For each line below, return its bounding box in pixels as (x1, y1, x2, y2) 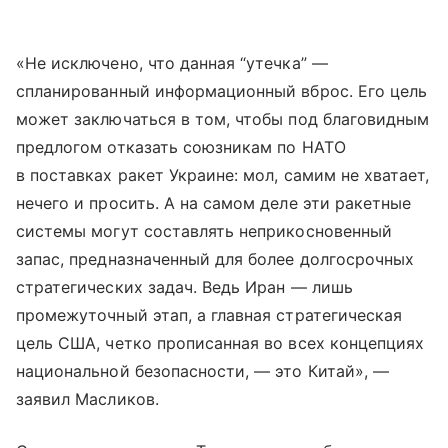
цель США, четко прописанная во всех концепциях (16, 333, 425, 354)
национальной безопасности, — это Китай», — (16, 361, 390, 382)
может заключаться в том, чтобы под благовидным (16, 109, 430, 130)
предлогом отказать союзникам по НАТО (16, 137, 346, 158)
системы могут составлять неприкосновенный (16, 221, 392, 242)
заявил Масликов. (16, 389, 159, 410)
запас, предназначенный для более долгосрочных (16, 249, 415, 270)
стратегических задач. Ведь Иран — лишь (16, 277, 353, 298)
